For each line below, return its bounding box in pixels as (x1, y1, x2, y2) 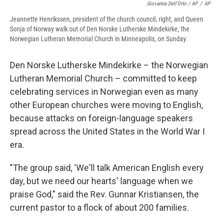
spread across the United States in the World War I (10, 126, 205, 137)
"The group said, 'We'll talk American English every (10, 163, 204, 173)
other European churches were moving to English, (10, 100, 203, 110)
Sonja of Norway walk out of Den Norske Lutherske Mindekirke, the (10, 25, 190, 33)
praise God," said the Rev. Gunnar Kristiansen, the (10, 189, 199, 200)
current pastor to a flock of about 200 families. (10, 202, 189, 213)
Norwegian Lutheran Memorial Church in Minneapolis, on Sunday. (10, 35, 188, 43)
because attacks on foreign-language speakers (10, 113, 193, 124)
